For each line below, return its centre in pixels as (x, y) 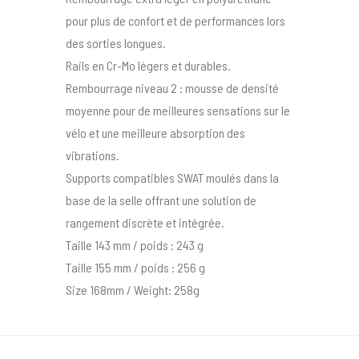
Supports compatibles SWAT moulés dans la (173, 178)
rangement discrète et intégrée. (145, 223)
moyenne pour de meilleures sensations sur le (178, 111)
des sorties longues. (116, 43)
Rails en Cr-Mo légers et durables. (149, 66)
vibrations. (93, 155)
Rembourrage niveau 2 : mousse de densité (173, 88)
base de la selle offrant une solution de (161, 200)
